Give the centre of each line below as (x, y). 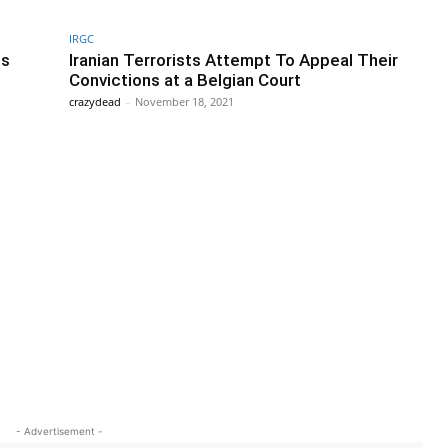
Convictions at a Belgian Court (185, 80)
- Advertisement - (59, 431)
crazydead (95, 102)
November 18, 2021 (184, 102)
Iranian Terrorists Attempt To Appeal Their (233, 60)
